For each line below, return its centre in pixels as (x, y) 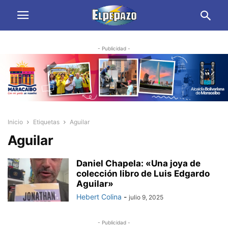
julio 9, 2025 (146, 197)
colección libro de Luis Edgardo (143, 174)
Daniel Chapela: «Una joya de (138, 164)
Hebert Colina (99, 197)
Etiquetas (46, 122)
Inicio (15, 122)
